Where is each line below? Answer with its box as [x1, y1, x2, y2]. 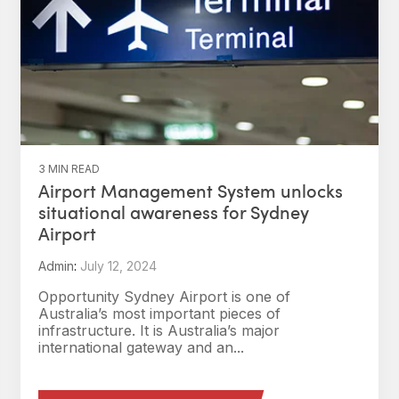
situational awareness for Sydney [38, 199, 309, 224]
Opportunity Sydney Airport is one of [38, 288, 290, 305]
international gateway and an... [38, 338, 244, 356]
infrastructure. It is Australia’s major [38, 322, 280, 339]
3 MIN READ [38, 162, 100, 175]
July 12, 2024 [80, 258, 157, 273]
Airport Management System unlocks [38, 178, 343, 203]
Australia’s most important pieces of [38, 305, 281, 322]
